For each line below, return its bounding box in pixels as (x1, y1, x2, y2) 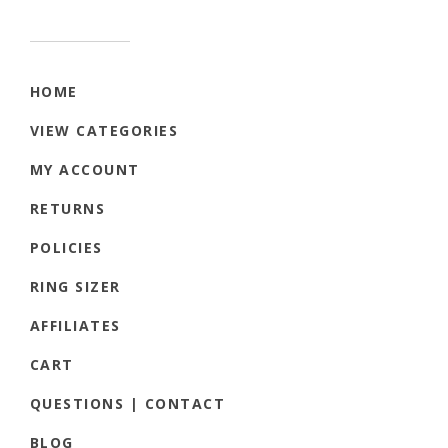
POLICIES (30, 238, 103, 258)
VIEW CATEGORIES (30, 121, 179, 141)
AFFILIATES (30, 316, 121, 336)
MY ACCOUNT (30, 160, 140, 180)
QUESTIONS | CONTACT (30, 394, 226, 414)
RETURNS (30, 199, 106, 219)
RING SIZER (30, 277, 121, 297)
